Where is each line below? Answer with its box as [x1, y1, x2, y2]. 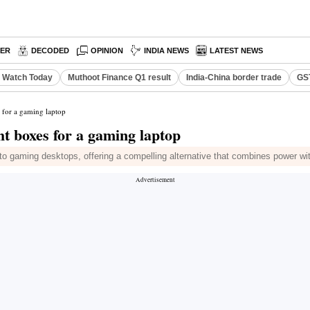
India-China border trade [186, 73, 282, 82]
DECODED [31, 46, 69, 55]
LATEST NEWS [210, 46, 264, 55]
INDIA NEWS [144, 46, 190, 55]
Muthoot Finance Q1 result [68, 73, 171, 82]
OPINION [91, 46, 124, 55]
